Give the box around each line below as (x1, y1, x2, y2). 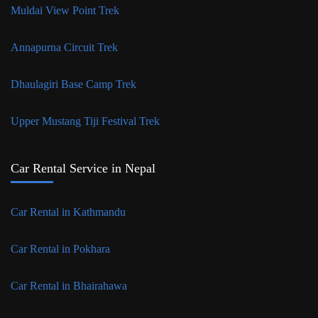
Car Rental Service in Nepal (11, 160, 155, 175)
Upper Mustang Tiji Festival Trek (11, 114, 160, 127)
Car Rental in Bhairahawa (11, 279, 127, 292)
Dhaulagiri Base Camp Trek (11, 77, 136, 90)
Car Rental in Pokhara (11, 242, 113, 255)
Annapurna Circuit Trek (11, 40, 121, 53)
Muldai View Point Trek (11, 4, 119, 16)
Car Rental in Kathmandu (11, 205, 128, 218)
